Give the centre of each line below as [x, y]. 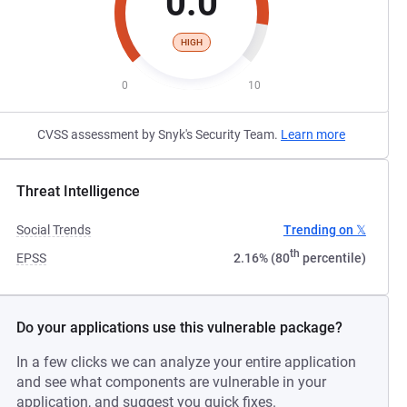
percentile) [333, 258]
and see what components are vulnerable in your [172, 382]
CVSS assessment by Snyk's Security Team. [159, 134]
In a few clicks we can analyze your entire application [187, 362]
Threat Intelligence [79, 191]
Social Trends [54, 230]
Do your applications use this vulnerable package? [180, 328]
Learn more [313, 134]
